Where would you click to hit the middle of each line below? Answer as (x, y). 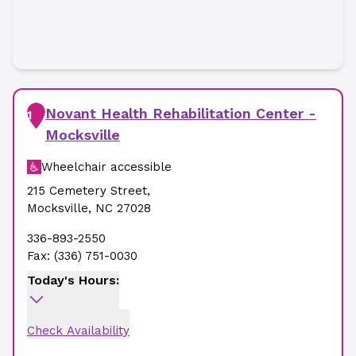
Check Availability (78, 331)
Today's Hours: (73, 280)
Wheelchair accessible (106, 167)
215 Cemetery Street (87, 191)
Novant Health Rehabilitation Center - (181, 113)
